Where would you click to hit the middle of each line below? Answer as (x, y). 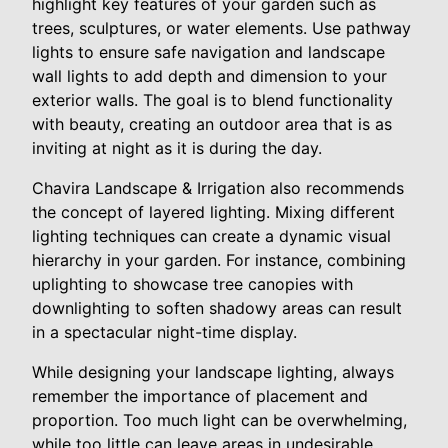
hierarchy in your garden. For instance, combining (219, 259)
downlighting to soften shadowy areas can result (217, 307)
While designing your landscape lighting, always (213, 371)
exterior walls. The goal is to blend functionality (212, 99)
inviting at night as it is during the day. (177, 147)
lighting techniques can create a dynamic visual (211, 235)
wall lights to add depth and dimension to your (209, 75)
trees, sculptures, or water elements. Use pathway (221, 27)
